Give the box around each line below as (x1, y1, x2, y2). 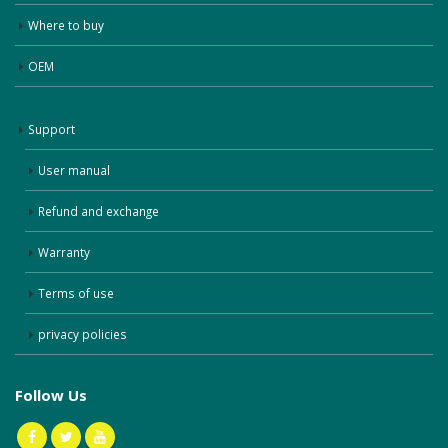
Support (28, 121, 75, 138)
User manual (38, 162, 110, 179)
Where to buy (28, 17, 104, 34)
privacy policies (38, 326, 127, 343)
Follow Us (15, 385, 87, 406)
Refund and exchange (38, 203, 159, 220)
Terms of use (38, 285, 114, 302)
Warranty (38, 244, 90, 261)
